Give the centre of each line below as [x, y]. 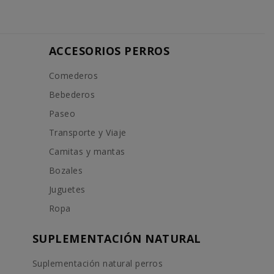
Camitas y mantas [87, 151]
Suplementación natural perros [98, 263]
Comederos [73, 75]
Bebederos [72, 94]
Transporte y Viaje [87, 132]
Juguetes [67, 189]
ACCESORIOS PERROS [109, 50]
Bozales [66, 170]
